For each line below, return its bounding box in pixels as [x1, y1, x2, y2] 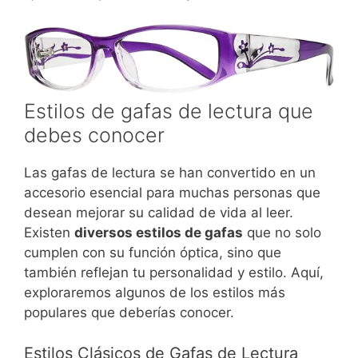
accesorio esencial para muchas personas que [24, 185, 320, 201]
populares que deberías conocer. [24, 304, 234, 321]
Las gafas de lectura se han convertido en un [24, 165, 316, 181]
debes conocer [24, 123, 165, 148]
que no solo [243, 225, 321, 241]
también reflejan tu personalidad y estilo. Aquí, [24, 265, 324, 281]
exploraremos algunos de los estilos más [24, 284, 285, 301]
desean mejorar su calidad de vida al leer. [24, 205, 293, 221]
